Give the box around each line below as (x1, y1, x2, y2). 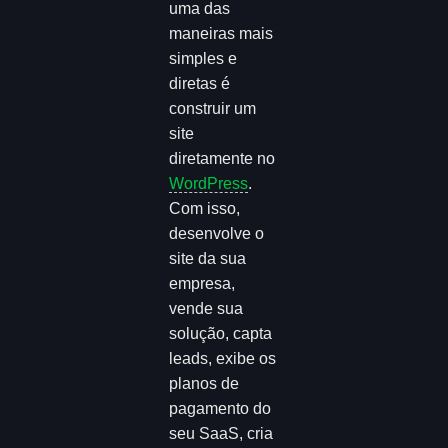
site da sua (169, 249, 247, 267)
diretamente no (169, 149, 276, 167)
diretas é (169, 74, 231, 92)
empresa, (169, 274, 236, 292)
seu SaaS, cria (169, 424, 274, 442)
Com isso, (169, 199, 241, 217)
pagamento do (169, 399, 272, 417)
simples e (169, 49, 238, 67)
